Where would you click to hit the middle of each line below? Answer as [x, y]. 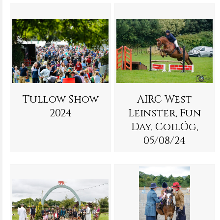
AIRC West [165, 99]
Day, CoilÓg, [165, 127]
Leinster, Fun [165, 113]
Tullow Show [60, 99]
